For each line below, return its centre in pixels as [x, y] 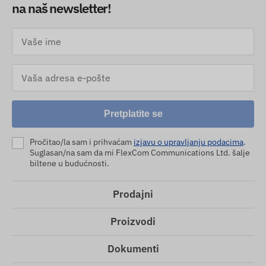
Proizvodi [133, 222]
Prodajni [133, 194]
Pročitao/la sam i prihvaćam [82, 142]
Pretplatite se [133, 114]
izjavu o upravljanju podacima [189, 142]
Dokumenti [133, 249]
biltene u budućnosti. [69, 164]
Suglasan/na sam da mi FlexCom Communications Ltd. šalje [140, 153]
